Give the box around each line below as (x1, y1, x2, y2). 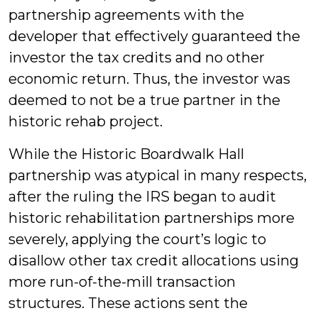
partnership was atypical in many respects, (9, 167, 307, 184)
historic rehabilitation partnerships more (9, 209, 295, 226)
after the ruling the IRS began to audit (9, 188, 276, 205)
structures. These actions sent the (9, 295, 248, 312)
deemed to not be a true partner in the (9, 92, 280, 109)
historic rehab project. (9, 113, 163, 130)
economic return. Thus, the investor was (9, 70, 290, 87)
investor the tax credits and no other (9, 49, 265, 66)
